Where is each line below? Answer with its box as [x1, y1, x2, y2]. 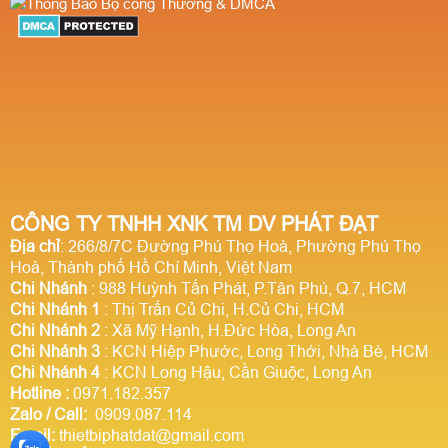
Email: [10, 427, 55, 445]
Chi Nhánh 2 [10, 322, 100, 340]
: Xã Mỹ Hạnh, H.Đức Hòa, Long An [100, 322, 356, 340]
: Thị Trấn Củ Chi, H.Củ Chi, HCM [100, 301, 344, 319]
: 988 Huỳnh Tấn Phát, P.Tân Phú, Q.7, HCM [91, 280, 406, 298]
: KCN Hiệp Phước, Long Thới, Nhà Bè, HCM [100, 343, 428, 361]
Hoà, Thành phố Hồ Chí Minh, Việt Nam [10, 259, 292, 277]
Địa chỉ [10, 238, 60, 256]
